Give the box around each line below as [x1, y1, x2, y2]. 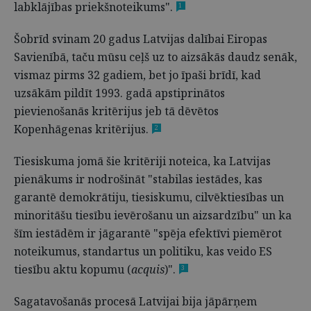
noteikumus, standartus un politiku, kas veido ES [14, 244, 272, 259]
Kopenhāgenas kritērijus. [14, 121, 149, 137]
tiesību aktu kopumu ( [14, 262, 131, 277]
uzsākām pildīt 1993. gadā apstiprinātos [14, 85, 225, 101]
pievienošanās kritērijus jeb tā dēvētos [14, 103, 219, 119]
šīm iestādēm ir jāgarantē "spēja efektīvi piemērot [14, 226, 282, 241]
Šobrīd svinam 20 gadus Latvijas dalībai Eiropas [14, 31, 267, 47]
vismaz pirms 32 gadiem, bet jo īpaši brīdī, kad [14, 67, 261, 83]
